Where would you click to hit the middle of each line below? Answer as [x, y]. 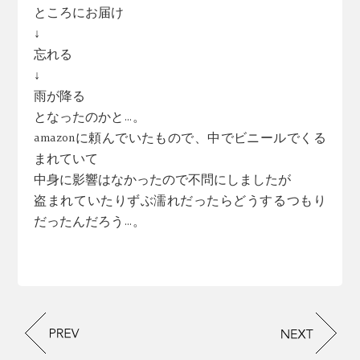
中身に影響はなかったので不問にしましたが [163, 180]
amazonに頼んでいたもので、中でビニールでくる [180, 138]
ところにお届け [79, 13]
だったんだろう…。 [90, 222]
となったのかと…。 [90, 117]
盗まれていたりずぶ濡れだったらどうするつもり [180, 201]
